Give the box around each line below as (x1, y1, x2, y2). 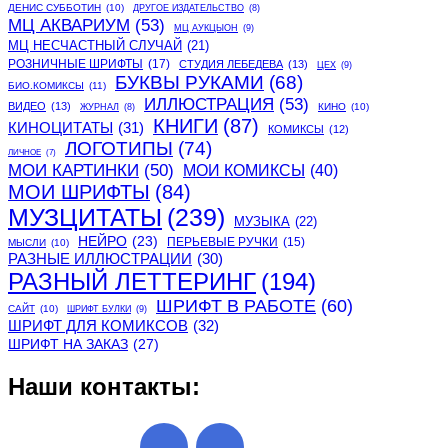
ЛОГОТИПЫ (65, 138, 173, 160)
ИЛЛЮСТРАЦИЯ (144, 94, 274, 115)
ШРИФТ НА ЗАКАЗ (8, 336, 128, 353)
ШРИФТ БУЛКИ (67, 304, 131, 315)
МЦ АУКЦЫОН (174, 23, 238, 34)
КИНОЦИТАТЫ (8, 119, 113, 137)
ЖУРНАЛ (80, 102, 119, 113)
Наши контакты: (8, 373, 200, 401)
